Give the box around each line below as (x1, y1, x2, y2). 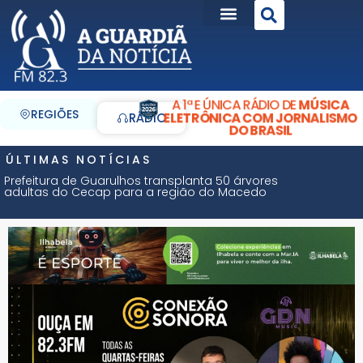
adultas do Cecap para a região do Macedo (4, 183, 267, 200)
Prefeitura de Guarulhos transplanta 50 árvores (4, 172, 278, 189)
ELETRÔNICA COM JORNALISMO (162, 108, 359, 127)
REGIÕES (31, 105, 79, 122)
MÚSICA (299, 95, 350, 114)
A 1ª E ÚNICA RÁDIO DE (171, 95, 300, 114)
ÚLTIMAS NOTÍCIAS (6, 151, 152, 168)
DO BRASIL (228, 121, 293, 141)
